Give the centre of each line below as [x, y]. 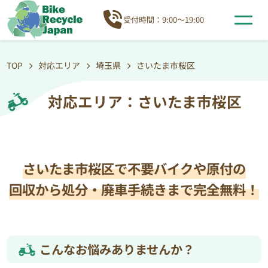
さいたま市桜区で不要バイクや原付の [134, 168]
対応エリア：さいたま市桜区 [145, 101]
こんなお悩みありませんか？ [117, 249]
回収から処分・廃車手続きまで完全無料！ [134, 189]
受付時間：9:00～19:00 [163, 20]
